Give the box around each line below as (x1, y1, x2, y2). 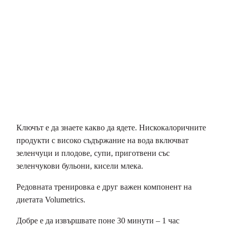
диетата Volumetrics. (16, 195, 85, 204)
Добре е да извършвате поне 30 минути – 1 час (16, 216, 179, 225)
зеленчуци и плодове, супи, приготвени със (16, 149, 170, 158)
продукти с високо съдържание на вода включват (16, 136, 189, 145)
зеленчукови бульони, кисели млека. (16, 162, 143, 171)
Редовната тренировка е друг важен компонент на (16, 182, 192, 192)
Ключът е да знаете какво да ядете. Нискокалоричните (16, 123, 206, 132)
